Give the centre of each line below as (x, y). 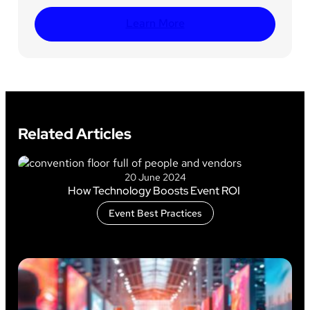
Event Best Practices (155, 213)
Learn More (155, 24)
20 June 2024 (155, 177)
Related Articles (75, 134)
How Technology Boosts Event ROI (155, 191)
